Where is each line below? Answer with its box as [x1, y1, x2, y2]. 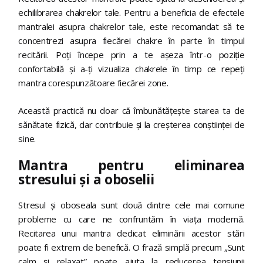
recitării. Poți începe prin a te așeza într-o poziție [18, 49, 245, 61]
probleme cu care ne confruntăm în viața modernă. [18, 213, 245, 225]
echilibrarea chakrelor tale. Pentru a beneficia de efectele [18, 6, 245, 19]
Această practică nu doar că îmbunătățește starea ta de [18, 104, 245, 116]
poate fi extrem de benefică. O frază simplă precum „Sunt [18, 241, 245, 254]
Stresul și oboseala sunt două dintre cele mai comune [18, 199, 245, 211]
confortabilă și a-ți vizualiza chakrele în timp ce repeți [18, 63, 245, 75]
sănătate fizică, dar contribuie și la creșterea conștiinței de [18, 118, 245, 130]
